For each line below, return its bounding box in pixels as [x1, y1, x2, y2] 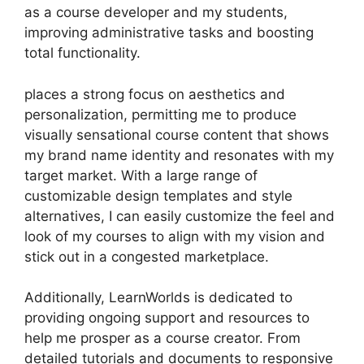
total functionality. [24, 45, 141, 61]
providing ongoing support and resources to [24, 310, 310, 326]
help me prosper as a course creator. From [24, 330, 301, 346]
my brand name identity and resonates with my [24, 146, 334, 163]
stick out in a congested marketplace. [24, 248, 269, 265]
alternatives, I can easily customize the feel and [24, 207, 335, 224]
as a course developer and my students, [24, 4, 288, 20]
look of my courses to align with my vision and [24, 227, 325, 245]
